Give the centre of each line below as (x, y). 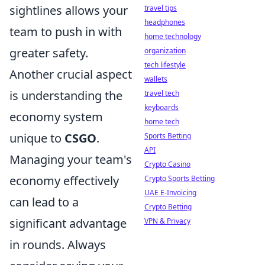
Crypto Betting (168, 207)
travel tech (162, 93)
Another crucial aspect (71, 75)
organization (165, 51)
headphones (165, 22)
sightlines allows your (69, 11)
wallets (156, 79)
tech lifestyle (165, 65)
